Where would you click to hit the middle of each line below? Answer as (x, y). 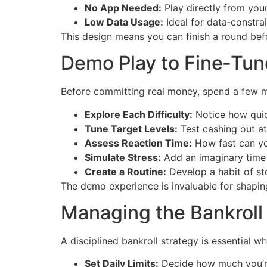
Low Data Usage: (124, 22)
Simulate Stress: (123, 157)
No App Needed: (123, 7)
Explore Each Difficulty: (139, 114)
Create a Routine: (125, 171)
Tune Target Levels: (131, 128)
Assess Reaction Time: (138, 143)
